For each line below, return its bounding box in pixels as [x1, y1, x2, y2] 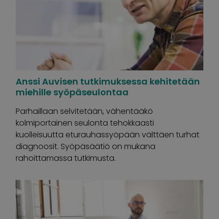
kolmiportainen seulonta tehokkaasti [16, 117, 154, 129]
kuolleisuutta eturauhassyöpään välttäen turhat [16, 129, 199, 140]
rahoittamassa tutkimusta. [16, 153, 116, 164]
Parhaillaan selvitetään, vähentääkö [16, 106, 153, 117]
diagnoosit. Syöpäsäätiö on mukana [16, 141, 155, 152]
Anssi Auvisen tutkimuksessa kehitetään [16, 75, 200, 88]
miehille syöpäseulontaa [16, 86, 129, 98]
